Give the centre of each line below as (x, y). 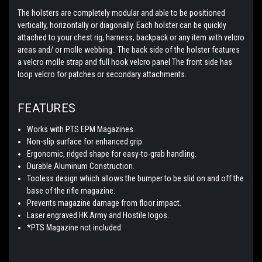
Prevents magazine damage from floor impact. (104, 203)
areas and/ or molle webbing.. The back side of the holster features (129, 49)
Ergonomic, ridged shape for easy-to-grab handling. (112, 154)
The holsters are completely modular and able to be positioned (121, 13)
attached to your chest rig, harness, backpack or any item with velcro (131, 37)
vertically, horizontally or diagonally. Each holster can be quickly (122, 25)
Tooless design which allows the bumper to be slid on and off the (136, 178)
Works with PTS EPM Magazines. (81, 129)
